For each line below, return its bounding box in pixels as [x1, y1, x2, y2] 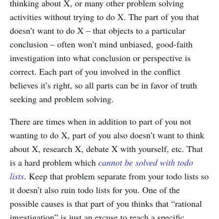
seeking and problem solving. [10, 93, 114, 105]
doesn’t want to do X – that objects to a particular [10, 24, 185, 37]
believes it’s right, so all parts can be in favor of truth [10, 79, 197, 91]
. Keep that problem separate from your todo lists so [24, 170, 209, 182]
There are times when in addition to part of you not [10, 115, 191, 128]
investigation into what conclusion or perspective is [10, 52, 191, 64]
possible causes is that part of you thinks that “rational [10, 197, 202, 210]
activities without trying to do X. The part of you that [10, 11, 199, 23]
